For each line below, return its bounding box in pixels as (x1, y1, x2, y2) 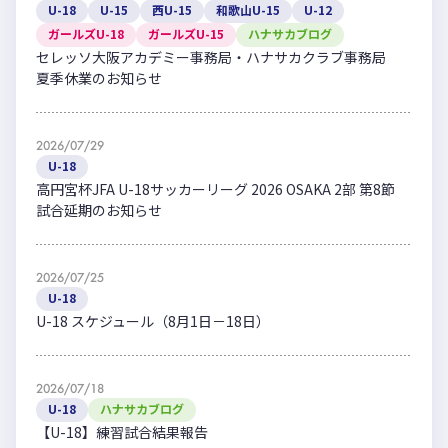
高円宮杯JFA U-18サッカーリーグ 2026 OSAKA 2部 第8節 (36, 179, 409, 200)
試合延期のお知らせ (36, 200, 162, 221)
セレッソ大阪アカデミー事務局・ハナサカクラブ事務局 (36, 47, 400, 68)
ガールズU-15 (148, 25, 224, 43)
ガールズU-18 (48, 25, 124, 43)
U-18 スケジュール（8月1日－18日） (36, 311, 270, 332)
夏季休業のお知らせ (36, 68, 162, 89)
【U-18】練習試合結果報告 (36, 422, 208, 443)
